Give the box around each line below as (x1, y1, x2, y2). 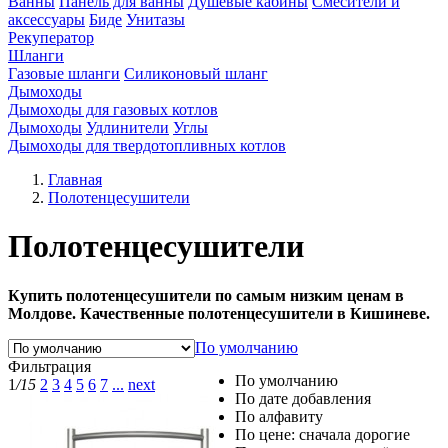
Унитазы (126, 11, 185, 28)
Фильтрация (8, 357, 91, 375)
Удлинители (86, 119, 169, 136)
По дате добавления (235, 390, 371, 407)
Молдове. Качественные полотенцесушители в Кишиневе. (8, 304, 430, 322)
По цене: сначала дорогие (235, 426, 410, 443)
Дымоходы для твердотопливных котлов (8, 137, 286, 154)
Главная (48, 171, 102, 188)
